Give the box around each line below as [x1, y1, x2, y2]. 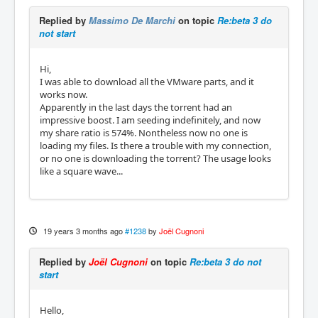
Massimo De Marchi [89, 13, 175, 27]
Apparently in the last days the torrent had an [40, 100, 232, 114]
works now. [40, 87, 87, 101]
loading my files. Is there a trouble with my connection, [40, 138, 271, 152]
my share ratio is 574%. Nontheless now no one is [40, 126, 248, 139]
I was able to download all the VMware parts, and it [40, 75, 254, 88]
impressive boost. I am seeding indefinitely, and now [40, 113, 261, 126]
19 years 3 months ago [43, 224, 123, 236]
